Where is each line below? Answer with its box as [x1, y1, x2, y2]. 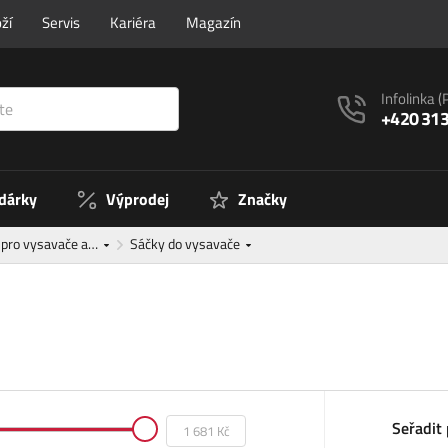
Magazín [186, 11, 241, 34]
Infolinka [381, 86, 439, 110]
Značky [238, 187, 287, 212]
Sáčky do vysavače [130, 233, 243, 255]
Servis [42, 11, 80, 34]
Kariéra [110, 11, 156, 34]
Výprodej [106, 187, 169, 212]
